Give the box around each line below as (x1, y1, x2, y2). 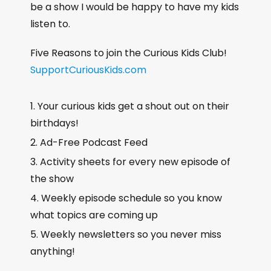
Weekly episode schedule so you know (41, 191, 222, 206)
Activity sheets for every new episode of (40, 155, 230, 169)
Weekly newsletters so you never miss (41, 227, 221, 242)
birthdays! (30, 116, 79, 131)
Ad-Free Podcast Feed (40, 135, 148, 150)
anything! (30, 244, 75, 259)
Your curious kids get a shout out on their (38, 99, 229, 114)
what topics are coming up (30, 208, 158, 223)
